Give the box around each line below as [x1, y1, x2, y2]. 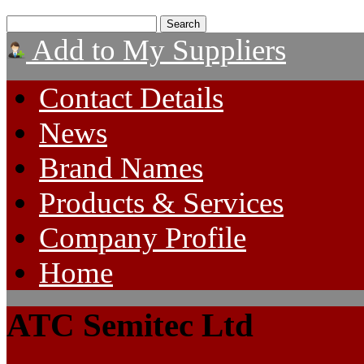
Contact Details [39, 81, 223, 115]
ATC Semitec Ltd [6, 306, 253, 344]
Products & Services [39, 186, 284, 219]
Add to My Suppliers [26, 33, 286, 67]
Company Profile [39, 221, 246, 254]
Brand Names [39, 151, 203, 184]
